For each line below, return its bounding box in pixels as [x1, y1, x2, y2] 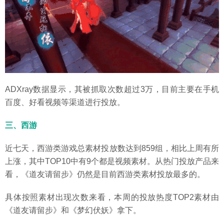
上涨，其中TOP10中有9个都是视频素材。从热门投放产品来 [5, 156, 219, 165]
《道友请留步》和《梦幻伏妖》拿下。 [5, 205, 141, 214]
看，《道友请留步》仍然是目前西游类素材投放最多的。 [5, 169, 205, 178]
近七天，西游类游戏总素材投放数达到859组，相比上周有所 [5, 143, 219, 152]
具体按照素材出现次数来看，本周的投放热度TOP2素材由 [5, 192, 219, 201]
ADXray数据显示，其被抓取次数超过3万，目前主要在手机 [5, 84, 219, 93]
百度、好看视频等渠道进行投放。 [5, 97, 125, 106]
